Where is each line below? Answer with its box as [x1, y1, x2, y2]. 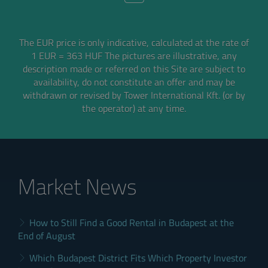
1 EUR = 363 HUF [31, 48, 105, 63]
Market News [18, 169, 137, 203]
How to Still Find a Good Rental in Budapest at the [29, 215, 234, 230]
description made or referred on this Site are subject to [23, 61, 245, 76]
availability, [33, 74, 82, 89]
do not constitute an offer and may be [81, 74, 235, 89]
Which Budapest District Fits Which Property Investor [29, 250, 247, 265]
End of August [18, 228, 75, 243]
